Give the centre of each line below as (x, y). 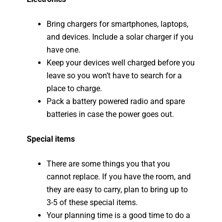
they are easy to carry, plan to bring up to (117, 190)
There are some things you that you (109, 164)
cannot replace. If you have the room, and (119, 177)
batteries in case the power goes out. (111, 114)
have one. (64, 50)
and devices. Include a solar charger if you (120, 37)
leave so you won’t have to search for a (114, 76)
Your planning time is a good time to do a (119, 215)
